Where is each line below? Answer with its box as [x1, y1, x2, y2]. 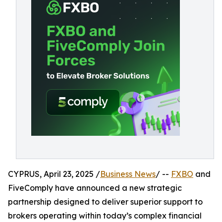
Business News [100, 169, 156, 179]
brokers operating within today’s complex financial [8, 211, 202, 221]
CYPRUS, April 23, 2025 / [8, 169, 100, 179]
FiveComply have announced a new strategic [8, 183, 182, 193]
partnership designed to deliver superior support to [8, 197, 203, 207]
